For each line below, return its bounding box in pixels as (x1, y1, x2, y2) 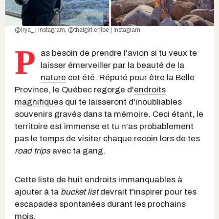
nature (41, 72, 66, 82)
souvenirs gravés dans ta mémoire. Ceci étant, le (15, 109, 203, 119)
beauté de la (136, 60, 184, 70)
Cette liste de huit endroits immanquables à (15, 175, 182, 184)
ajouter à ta (15, 187, 61, 197)
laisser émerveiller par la (41, 60, 136, 70)
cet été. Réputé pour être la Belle (66, 72, 195, 82)
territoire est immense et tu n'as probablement (15, 121, 194, 131)
